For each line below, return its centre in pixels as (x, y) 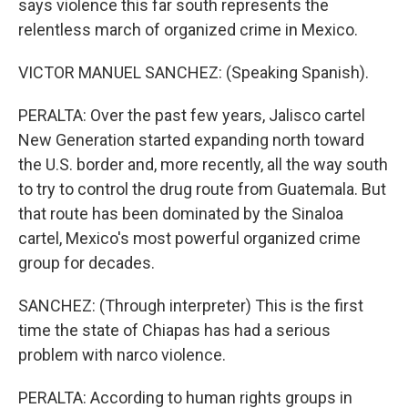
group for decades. (87, 263)
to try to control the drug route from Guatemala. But (202, 189)
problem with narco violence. (122, 355)
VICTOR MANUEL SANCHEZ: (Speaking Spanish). (194, 73)
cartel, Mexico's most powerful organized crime (189, 239)
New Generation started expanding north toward (191, 140)
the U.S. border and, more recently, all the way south (203, 165)
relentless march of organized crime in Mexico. (188, 30)
